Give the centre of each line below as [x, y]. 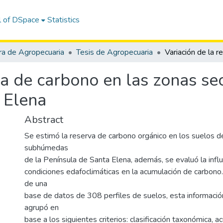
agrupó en [42, 208]
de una [36, 184]
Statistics [64, 20]
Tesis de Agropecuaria [114, 52]
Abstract [44, 120]
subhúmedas [46, 148]
